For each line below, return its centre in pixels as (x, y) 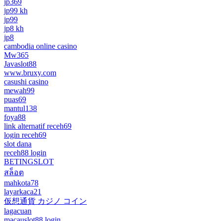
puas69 (15, 100)
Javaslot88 (20, 64)
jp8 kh (14, 29)
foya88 (15, 117)
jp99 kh (16, 11)
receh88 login (25, 153)
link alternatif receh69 (38, 126)
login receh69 (25, 135)
